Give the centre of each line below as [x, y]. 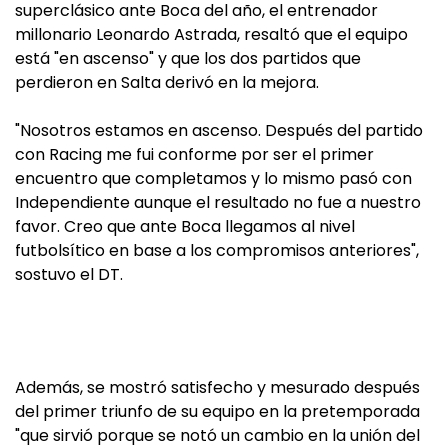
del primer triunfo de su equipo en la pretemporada [217, 411]
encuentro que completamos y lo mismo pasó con [213, 178]
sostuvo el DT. [69, 274]
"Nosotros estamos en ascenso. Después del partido [219, 130]
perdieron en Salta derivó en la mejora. [167, 82]
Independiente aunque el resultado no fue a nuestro [218, 202]
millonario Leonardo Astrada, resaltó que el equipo [211, 34]
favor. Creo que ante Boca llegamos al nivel [185, 226]
